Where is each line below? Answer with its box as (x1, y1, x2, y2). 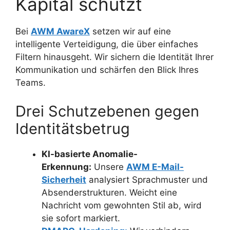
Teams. (15, 78, 46, 88)
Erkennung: (42, 161, 91, 172)
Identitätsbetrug (15, 119, 130, 138)
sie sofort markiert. (42, 213, 120, 223)
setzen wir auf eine (90, 26, 171, 37)
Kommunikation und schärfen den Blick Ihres (15, 65, 199, 75)
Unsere (91, 161, 126, 172)
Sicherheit (42, 174, 86, 185)
